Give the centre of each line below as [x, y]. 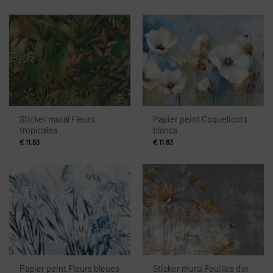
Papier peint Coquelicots [200, 119]
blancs [165, 130]
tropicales [39, 130]
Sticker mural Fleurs [58, 119]
